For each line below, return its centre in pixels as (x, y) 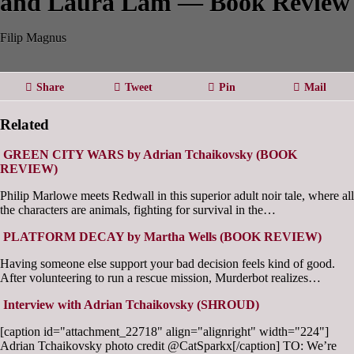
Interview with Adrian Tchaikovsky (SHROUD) (131, 305)
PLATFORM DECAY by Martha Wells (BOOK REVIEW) (162, 237)
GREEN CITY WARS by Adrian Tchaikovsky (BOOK (150, 155)
